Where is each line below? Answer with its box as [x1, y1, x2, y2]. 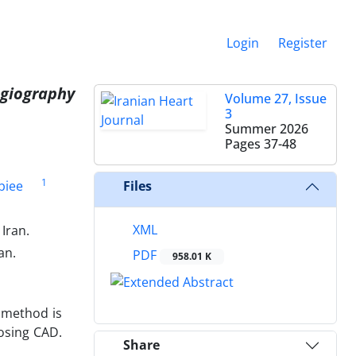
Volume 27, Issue [225, 89, 327, 107]
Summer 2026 [225, 119, 308, 137]
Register [278, 33, 327, 52]
